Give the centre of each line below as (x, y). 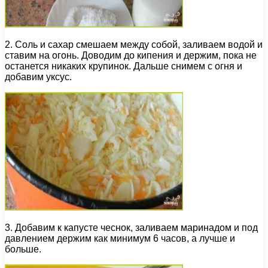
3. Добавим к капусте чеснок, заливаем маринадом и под (131, 228)
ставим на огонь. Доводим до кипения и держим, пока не (131, 56)
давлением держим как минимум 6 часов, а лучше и (120, 239)
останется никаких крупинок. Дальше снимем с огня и (124, 66)
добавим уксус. (38, 77)
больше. (23, 249)
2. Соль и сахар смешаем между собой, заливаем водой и (134, 45)
